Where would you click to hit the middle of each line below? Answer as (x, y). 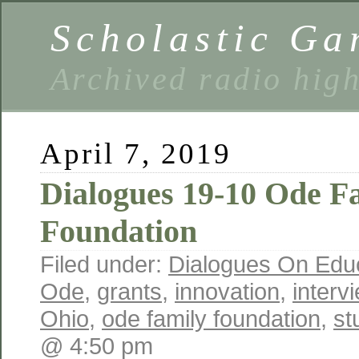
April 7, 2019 (136, 153)
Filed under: (104, 264)
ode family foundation (211, 319)
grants (129, 291)
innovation (227, 291)
